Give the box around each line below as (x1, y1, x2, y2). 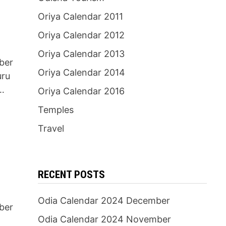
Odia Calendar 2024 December (37, 195, 170, 206)
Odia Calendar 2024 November (37, 214, 171, 224)
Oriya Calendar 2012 (37, 30, 125, 40)
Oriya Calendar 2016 (37, 86, 125, 96)
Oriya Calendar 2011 (37, 11, 123, 22)
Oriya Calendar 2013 (37, 48, 125, 59)
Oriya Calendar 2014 (37, 67, 125, 78)
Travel (37, 123, 64, 134)
